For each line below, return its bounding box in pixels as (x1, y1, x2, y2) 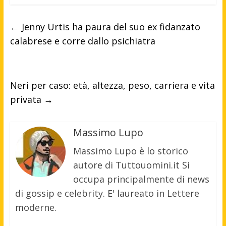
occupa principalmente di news (73, 173, 209, 186)
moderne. (15, 201, 56, 214)
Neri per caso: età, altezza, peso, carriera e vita (10, 79, 215, 92)
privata (10, 93, 44, 106)
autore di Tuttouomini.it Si (73, 159, 190, 172)
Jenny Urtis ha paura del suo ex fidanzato (19, 21, 200, 33)
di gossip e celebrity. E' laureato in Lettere (15, 187, 199, 200)
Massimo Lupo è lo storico (73, 145, 188, 157)
